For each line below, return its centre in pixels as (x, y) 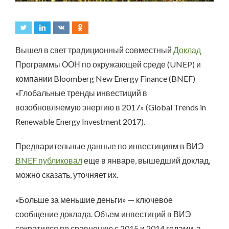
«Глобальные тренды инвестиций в (81, 93)
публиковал (60, 161)
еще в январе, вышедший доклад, (146, 161)
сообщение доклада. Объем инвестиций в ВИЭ (103, 214)
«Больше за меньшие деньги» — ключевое (94, 200)
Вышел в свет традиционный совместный (94, 50)
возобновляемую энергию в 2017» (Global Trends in (111, 107)
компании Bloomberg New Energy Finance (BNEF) (105, 78)
